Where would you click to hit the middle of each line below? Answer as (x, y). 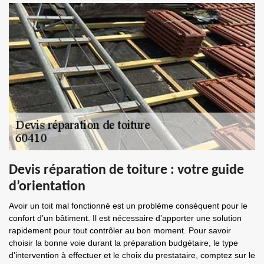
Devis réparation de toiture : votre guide (126, 170)
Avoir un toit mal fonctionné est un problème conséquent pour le (128, 206)
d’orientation (47, 187)
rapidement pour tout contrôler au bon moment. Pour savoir (120, 230)
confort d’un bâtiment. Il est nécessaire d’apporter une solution (125, 218)
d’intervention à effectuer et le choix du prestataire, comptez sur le (132, 255)
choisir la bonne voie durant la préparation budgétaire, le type (123, 243)
